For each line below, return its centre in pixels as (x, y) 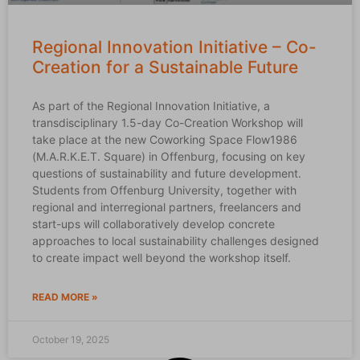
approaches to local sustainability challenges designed (176, 241)
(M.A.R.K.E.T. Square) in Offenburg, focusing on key (169, 156)
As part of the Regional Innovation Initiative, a (151, 106)
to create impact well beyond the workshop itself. (162, 258)
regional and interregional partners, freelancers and (167, 207)
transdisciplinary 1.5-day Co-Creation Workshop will (168, 123)
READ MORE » (65, 297)
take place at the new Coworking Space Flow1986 (165, 139)
